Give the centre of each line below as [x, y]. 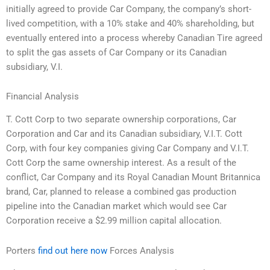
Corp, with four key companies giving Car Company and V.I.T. [127, 149]
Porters [22, 250]
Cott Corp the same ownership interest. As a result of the [121, 163]
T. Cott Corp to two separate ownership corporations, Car [121, 120]
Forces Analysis [141, 250]
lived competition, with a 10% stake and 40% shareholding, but [130, 23]
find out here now [73, 250]
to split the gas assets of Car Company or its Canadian [116, 52]
